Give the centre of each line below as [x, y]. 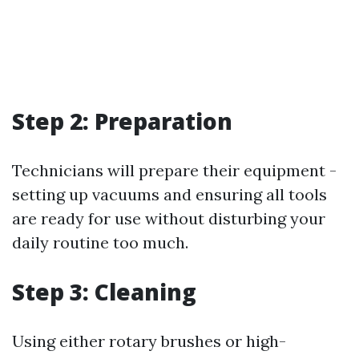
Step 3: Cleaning [104, 292]
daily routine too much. [100, 242]
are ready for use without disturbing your [169, 218]
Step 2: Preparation [122, 121]
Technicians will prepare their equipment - [174, 170]
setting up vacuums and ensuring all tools [169, 194]
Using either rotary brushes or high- [149, 341]
